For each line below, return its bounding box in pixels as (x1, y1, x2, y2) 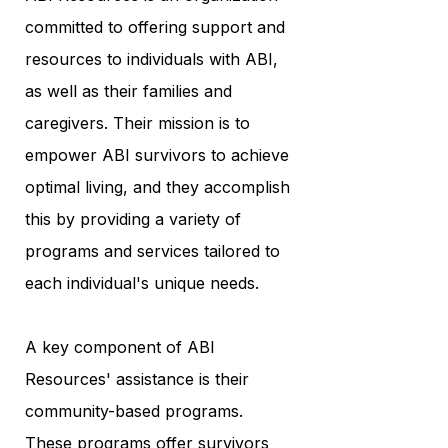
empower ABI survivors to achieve (25, 144, 289, 165)
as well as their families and (25, 80, 232, 101)
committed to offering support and (25, 16, 285, 37)
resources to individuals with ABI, (25, 48, 278, 69)
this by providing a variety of (25, 208, 241, 229)
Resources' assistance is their (25, 368, 249, 389)
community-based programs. (25, 400, 243, 421)
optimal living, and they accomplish (25, 176, 290, 197)
